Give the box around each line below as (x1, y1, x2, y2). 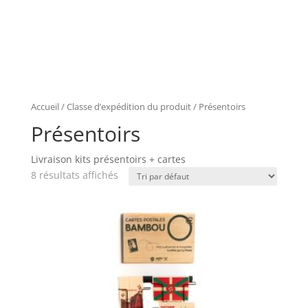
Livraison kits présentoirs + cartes (30, 152, 186, 166)
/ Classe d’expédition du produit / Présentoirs (58, 100, 245, 113)
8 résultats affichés (30, 168, 118, 181)
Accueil (30, 100, 59, 113)
